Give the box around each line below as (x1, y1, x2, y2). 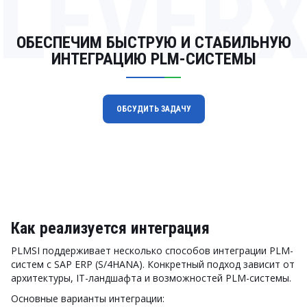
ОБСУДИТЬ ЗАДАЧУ (116, 104, 191, 114)
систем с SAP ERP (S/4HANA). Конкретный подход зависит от (11, 258, 295, 271)
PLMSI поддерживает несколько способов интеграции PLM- (11, 244, 293, 257)
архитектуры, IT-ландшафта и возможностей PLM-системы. (11, 271, 291, 284)
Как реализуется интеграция (11, 219, 210, 238)
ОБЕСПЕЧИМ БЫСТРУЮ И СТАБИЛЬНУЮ (16, 33, 291, 52)
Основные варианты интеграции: (11, 292, 164, 305)
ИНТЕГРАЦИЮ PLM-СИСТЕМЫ (51, 49, 256, 69)
